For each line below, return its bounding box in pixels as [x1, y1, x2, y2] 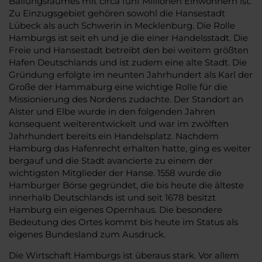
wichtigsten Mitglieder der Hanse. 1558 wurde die [9, 167, 222, 178]
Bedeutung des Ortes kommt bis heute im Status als [9, 216, 238, 227]
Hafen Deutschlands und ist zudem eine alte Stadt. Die [9, 56, 247, 68]
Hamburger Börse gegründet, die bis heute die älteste [9, 179, 244, 191]
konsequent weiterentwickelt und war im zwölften [9, 118, 229, 129]
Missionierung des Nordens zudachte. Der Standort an [9, 93, 243, 105]
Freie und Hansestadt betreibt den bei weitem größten [9, 44, 249, 56]
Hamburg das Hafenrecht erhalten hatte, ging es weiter [9, 142, 251, 154]
